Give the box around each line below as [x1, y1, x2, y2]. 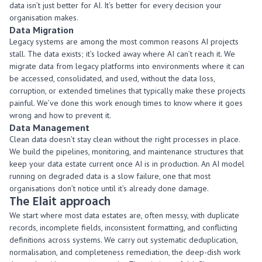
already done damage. [127, 183, 209, 194]
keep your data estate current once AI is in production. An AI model [9, 158, 244, 169]
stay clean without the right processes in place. [75, 134, 240, 144]
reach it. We [192, 49, 235, 59]
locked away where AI [95, 49, 177, 59]
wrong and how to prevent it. [9, 110, 111, 120]
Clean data [9, 134, 49, 144]
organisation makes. [9, 12, 78, 23]
